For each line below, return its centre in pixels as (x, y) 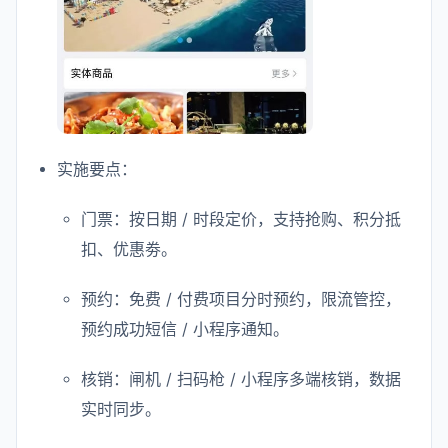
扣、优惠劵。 (129, 249)
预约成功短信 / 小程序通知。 (185, 329)
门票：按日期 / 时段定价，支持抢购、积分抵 (241, 219)
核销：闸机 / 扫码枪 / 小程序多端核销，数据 (241, 379)
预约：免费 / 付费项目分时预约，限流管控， (241, 299)
